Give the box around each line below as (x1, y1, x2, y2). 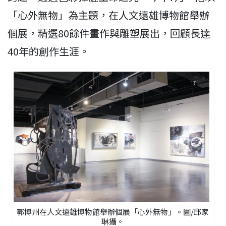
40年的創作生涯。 (8, 44, 89, 59)
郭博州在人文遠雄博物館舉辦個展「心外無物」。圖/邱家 (17, 206, 209, 217)
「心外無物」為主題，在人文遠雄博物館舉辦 (8, 8, 209, 22)
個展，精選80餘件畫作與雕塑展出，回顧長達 (8, 26, 210, 40)
